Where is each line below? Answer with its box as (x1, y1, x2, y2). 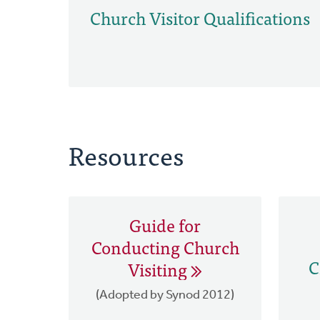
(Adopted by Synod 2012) (96, 289, 234, 303)
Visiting (128, 255, 191, 284)
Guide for (129, 211, 201, 239)
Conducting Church (91, 233, 239, 261)
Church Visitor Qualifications (89, 3, 310, 31)
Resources (69, 133, 184, 176)
